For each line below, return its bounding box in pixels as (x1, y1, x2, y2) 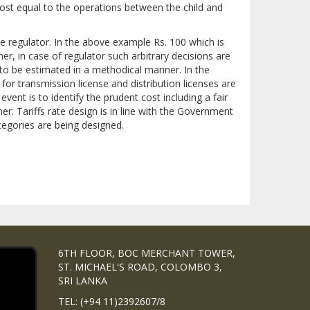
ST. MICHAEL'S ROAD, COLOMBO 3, (57, 260, 222, 273)
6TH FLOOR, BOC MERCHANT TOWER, (57, 246, 235, 259)
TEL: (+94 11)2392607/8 (57, 295, 165, 308)
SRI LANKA (57, 274, 107, 287)
